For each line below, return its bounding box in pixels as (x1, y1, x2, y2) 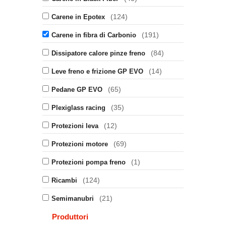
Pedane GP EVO (51, 86, 102, 93)
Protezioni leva (51, 122, 98, 130)
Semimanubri (51, 195, 94, 202)
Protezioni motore (51, 140, 108, 148)
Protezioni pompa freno (51, 158, 126, 166)
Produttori (52, 212, 88, 221)
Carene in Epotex (51, 13, 105, 21)
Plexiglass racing (51, 104, 105, 111)
